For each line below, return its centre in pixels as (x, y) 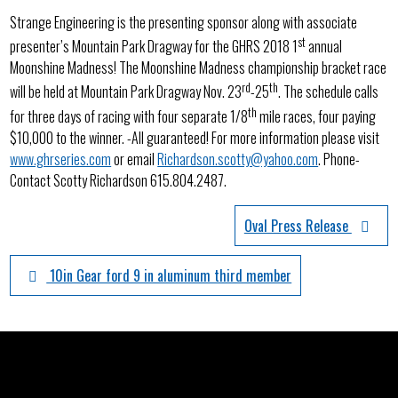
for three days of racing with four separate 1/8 (129, 116)
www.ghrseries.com (61, 159)
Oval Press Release (298, 225)
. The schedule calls (329, 92)
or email (135, 159)
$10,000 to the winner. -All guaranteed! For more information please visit (195, 137)
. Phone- (339, 159)
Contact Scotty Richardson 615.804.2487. (119, 180)
